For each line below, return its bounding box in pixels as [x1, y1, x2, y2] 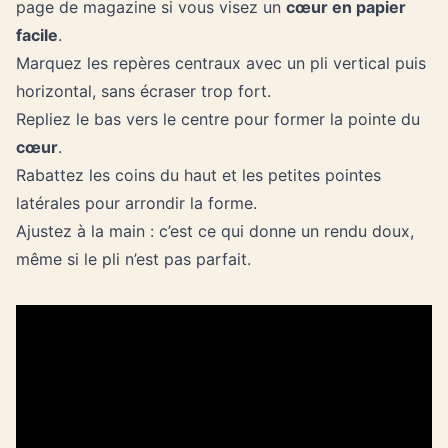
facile [16, 25, 58, 45]
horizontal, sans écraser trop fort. [16, 81, 271, 101]
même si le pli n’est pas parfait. [16, 249, 251, 269]
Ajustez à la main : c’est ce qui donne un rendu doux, [16, 221, 414, 241]
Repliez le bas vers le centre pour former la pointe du [16, 109, 420, 129]
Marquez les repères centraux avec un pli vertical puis [16, 53, 426, 73]
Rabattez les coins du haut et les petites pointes [16, 165, 381, 185]
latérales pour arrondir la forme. [16, 193, 257, 213]
